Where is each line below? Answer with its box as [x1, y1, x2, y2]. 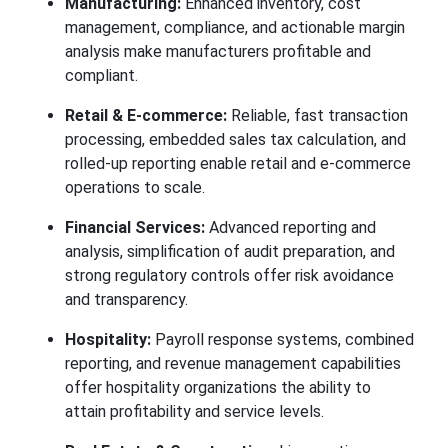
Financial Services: [64, 218, 209, 237]
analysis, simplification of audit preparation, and [64, 242, 395, 261]
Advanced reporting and [208, 218, 376, 237]
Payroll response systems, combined [154, 330, 414, 349]
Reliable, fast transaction [226, 106, 408, 125]
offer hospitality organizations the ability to [64, 378, 371, 397]
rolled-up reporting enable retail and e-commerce [64, 154, 411, 173]
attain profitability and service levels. [64, 402, 324, 421]
